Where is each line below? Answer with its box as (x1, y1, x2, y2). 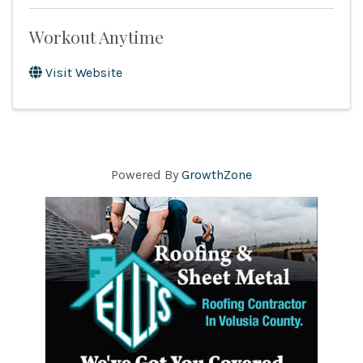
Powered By (111, 167, 181, 183)
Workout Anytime (29, 25, 164, 49)
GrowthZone (181, 167, 252, 183)
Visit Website (45, 65, 122, 81)
